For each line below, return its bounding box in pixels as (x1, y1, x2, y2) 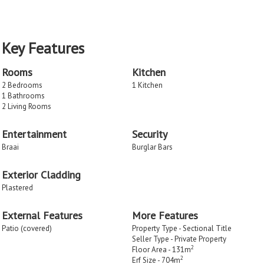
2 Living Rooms (2, 101, 51, 112)
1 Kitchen (132, 80, 163, 91)
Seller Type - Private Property (132, 234, 226, 245)
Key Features (2, 38, 84, 58)
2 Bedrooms (2, 80, 42, 91)
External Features (2, 209, 82, 223)
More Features (132, 209, 198, 223)
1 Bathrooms (2, 91, 45, 101)
